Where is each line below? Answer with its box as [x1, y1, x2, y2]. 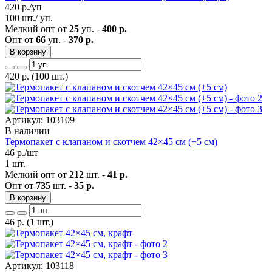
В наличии [5, 125, 50, 136]
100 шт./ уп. [5, 12, 53, 23]
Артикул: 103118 [5, 260, 74, 271]
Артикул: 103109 [5, 114, 75, 125]
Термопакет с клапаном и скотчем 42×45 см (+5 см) [5, 136, 217, 147]
